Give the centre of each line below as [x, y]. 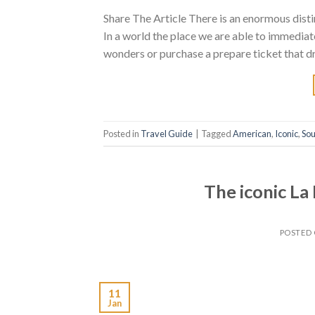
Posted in [122, 133]
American [252, 133]
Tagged [217, 133]
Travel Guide [167, 133]
